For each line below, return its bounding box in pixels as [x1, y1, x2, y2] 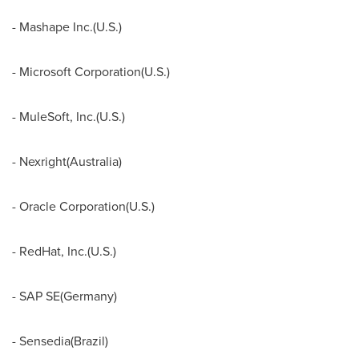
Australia [70, 152, 119, 170]
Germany [63, 287, 114, 305]
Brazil [74, 332, 105, 349]
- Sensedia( [12, 332, 74, 349]
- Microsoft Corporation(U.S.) [12, 63, 170, 80]
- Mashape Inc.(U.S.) [12, 18, 122, 35]
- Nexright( [12, 152, 70, 170]
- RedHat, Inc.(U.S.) [12, 242, 116, 260]
